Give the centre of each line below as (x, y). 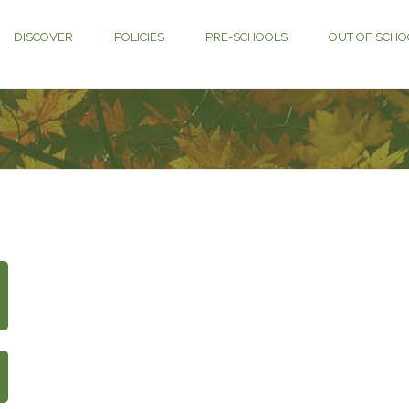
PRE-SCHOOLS (246, 37)
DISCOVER (43, 37)
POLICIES (139, 37)
